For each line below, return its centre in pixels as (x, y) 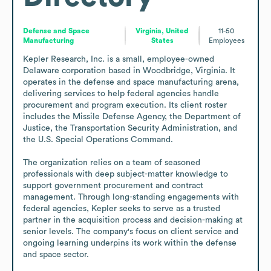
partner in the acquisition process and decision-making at (133, 220)
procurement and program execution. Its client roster (125, 105)
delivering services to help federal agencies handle (121, 93)
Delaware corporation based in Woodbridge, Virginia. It (129, 70)
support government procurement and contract (113, 185)
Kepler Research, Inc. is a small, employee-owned (119, 59)
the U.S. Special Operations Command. (99, 139)
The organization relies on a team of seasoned (112, 162)
